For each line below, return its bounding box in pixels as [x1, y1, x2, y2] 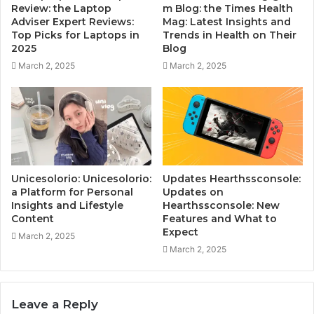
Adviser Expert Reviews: [11, 15, 134, 28]
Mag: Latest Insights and [163, 15, 291, 28]
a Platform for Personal [11, 186, 133, 199]
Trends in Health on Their [163, 28, 296, 41]
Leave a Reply [11, 297, 98, 312]
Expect [163, 226, 198, 239]
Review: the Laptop [11, 1, 111, 15]
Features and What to [163, 212, 277, 226]
